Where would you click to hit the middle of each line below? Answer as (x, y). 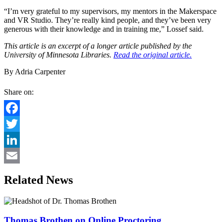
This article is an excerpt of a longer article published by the (98, 46)
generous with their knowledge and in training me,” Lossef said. (105, 29)
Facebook (19, 124)
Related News (38, 180)
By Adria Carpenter (35, 72)
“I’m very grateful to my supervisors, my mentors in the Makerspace (110, 11)
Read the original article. (153, 55)
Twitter (15, 140)
